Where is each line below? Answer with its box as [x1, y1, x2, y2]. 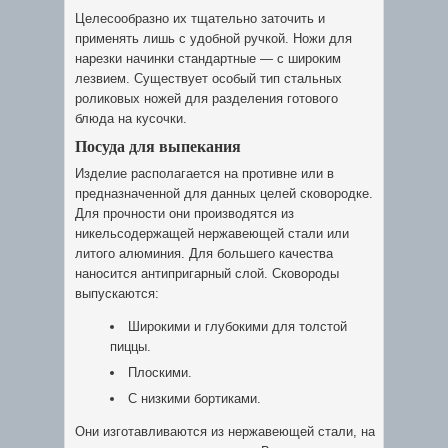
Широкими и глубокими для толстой [128, 319, 347, 334]
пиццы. [110, 339, 151, 354]
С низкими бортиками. [128, 391, 261, 406]
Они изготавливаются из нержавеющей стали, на [75, 424, 375, 439]
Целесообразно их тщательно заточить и [75, 11, 325, 26]
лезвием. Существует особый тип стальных [75, 71, 342, 86]
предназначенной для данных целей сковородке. [75, 186, 373, 201]
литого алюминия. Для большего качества [75, 246, 333, 261]
